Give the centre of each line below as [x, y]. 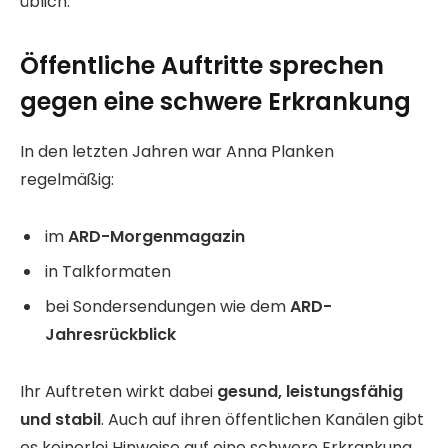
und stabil [60, 419]
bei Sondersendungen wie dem [167, 307]
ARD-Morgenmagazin [156, 237]
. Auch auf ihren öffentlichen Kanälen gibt [262, 419]
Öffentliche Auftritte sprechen [202, 66]
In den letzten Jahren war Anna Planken [177, 152]
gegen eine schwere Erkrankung [215, 102]
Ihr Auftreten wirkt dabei [118, 391]
